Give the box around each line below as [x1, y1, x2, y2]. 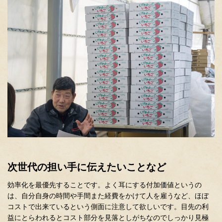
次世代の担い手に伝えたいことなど [7, 161, 166, 172]
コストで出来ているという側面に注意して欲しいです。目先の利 [7, 202, 209, 211]
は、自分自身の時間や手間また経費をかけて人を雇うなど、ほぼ [7, 191, 209, 200]
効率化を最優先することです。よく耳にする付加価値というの [7, 180, 202, 189]
